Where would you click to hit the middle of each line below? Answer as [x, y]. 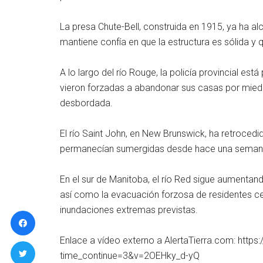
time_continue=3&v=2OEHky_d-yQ [130, 256]
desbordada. [86, 103]
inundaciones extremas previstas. [129, 210]
